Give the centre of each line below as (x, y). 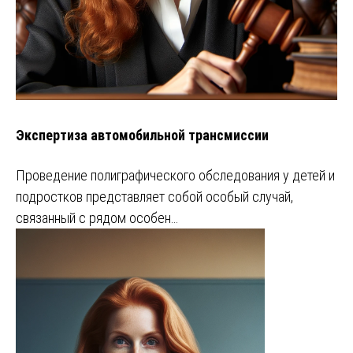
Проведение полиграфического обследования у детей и (175, 176)
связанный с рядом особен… (97, 218)
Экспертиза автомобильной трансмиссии (142, 136)
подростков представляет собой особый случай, (154, 197)
